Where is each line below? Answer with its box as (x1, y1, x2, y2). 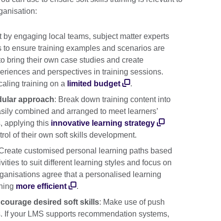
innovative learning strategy (51, 118, 155, 127)
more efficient (16, 182, 67, 190)
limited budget (67, 79, 120, 88)
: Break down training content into (54, 95, 171, 104)
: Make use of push (99, 197, 165, 206)
